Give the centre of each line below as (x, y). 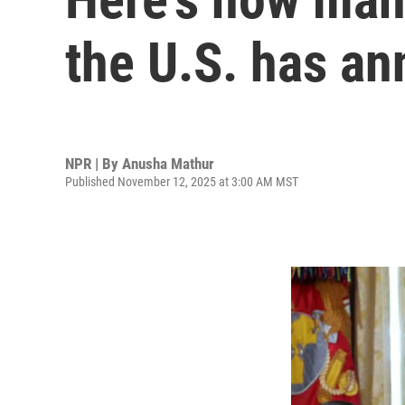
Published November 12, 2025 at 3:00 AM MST (182, 181)
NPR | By (94, 163)
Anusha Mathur (168, 163)
